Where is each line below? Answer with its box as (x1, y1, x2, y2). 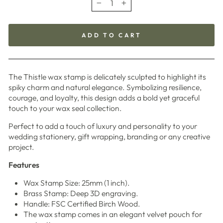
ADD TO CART (81, 31, 142, 39)
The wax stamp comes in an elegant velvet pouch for (23, 209, 202, 220)
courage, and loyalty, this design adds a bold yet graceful (8, 93, 200, 103)
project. (8, 142, 34, 152)
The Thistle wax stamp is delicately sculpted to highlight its (8, 72, 206, 82)
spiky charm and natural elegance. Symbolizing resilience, (8, 82, 202, 93)
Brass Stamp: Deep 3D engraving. (23, 188, 138, 199)
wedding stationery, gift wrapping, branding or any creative (8, 131, 210, 142)
